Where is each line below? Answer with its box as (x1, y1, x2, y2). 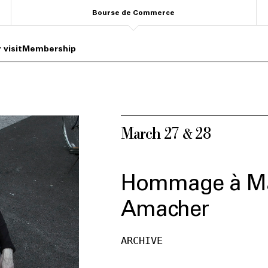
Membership (22, 43, 76, 54)
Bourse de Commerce (92, 8, 175, 17)
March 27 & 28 (121, 124, 211, 144)
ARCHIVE (121, 234, 163, 246)
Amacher (121, 196, 209, 221)
